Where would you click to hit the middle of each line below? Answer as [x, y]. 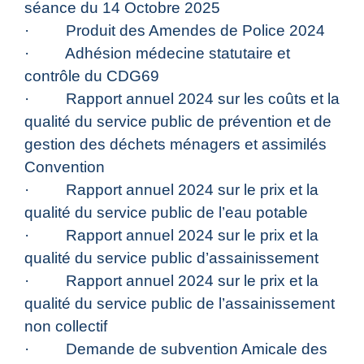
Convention [65, 167]
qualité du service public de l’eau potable [166, 213]
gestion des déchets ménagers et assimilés [175, 145]
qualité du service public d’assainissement [171, 258]
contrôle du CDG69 [92, 76]
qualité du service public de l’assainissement [180, 304]
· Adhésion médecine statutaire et [157, 54]
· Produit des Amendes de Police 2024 [175, 31]
